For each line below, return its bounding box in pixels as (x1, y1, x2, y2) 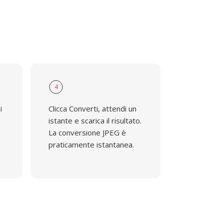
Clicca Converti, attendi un (48, 103, 136, 113)
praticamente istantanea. (48, 139, 134, 149)
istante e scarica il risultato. (48, 115, 141, 125)
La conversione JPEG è (48, 127, 126, 137)
